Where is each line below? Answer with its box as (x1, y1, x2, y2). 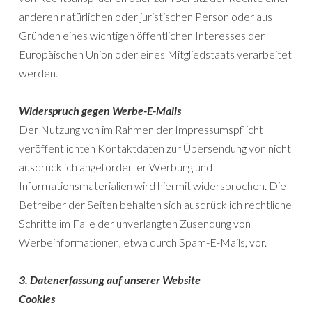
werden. (19, 66, 58, 80)
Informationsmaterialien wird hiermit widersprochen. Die (19, 179, 286, 193)
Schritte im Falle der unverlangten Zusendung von (19, 217, 251, 231)
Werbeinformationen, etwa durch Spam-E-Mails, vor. (19, 235, 267, 249)
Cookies (19, 292, 55, 306)
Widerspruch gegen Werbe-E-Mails (19, 104, 181, 118)
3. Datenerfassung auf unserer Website (19, 273, 201, 287)
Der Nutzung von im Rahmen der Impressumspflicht (19, 123, 263, 136)
